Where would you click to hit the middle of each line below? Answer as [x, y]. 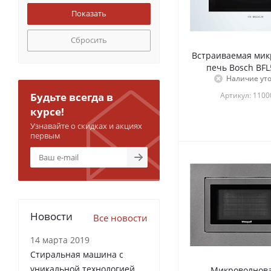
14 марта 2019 [60, 240]
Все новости [120, 218]
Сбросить [89, 40]
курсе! [47, 112]
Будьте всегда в [72, 97]
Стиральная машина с [77, 255]
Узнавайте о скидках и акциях [86, 126]
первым [45, 136]
